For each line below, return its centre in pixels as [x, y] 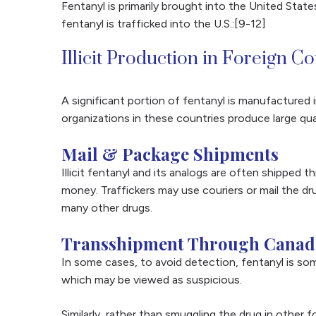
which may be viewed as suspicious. [153, 280]
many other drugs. [107, 208]
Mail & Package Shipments [170, 154]
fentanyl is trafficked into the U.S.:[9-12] [164, 24]
